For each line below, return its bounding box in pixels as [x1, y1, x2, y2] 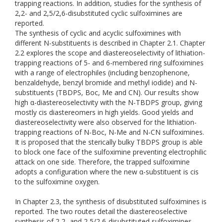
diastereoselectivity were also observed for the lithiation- [15, 117, 197, 127]
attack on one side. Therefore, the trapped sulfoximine [15, 157, 190, 166]
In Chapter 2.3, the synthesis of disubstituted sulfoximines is [15, 197, 207, 206]
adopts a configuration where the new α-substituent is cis [15, 167, 199, 176]
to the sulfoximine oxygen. [15, 177, 100, 186]
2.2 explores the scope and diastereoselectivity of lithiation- [15, 48, 205, 57]
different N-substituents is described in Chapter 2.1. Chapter [15, 38, 205, 48]
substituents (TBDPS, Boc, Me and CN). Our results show [15, 88, 199, 97]
